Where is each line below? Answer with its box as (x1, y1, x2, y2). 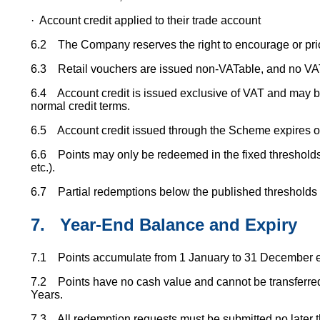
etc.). (30, 161, 55, 174)
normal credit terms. (30, 99, 130, 112)
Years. (30, 288, 63, 301)
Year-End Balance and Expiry (59, 214, 297, 234)
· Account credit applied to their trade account (30, 14, 261, 26)
